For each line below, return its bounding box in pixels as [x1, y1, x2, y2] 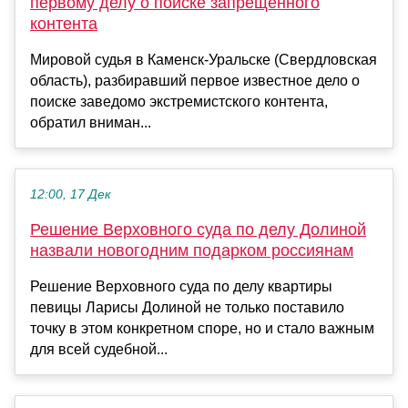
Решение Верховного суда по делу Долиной [30, 220, 366, 240]
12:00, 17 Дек [30, 188, 111, 202]
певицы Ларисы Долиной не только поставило [30, 300, 344, 316]
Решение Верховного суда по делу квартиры [30, 279, 332, 295]
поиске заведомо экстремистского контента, [30, 94, 328, 110]
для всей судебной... [30, 342, 168, 358]
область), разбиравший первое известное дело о [30, 73, 360, 89]
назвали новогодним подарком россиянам [30, 241, 353, 260]
